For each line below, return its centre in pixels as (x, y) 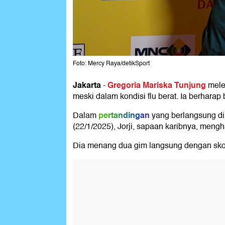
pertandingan (124, 116)
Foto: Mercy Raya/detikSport (111, 64)
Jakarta (87, 85)
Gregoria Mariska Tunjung (158, 85)
